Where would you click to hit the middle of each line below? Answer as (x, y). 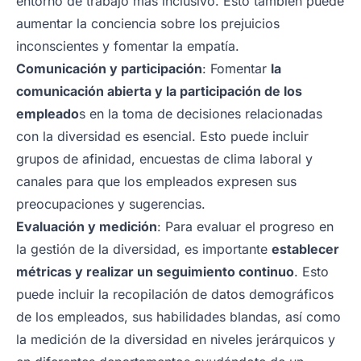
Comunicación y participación (109, 68)
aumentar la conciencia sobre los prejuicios (148, 23)
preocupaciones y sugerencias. (111, 203)
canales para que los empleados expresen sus (156, 181)
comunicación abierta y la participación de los (159, 91)
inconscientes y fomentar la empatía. (128, 46)
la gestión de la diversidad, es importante (144, 249)
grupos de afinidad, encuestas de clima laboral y (164, 158)
